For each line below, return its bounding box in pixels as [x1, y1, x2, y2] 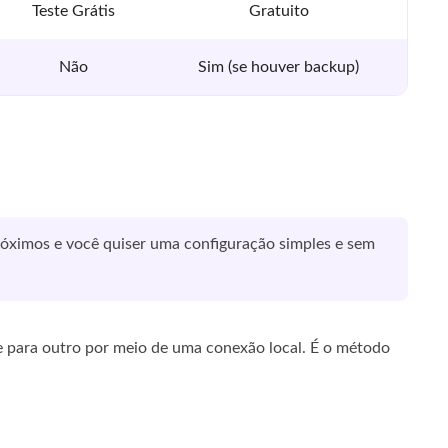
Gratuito [248, 3, 309, 19]
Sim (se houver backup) [198, 59, 359, 75]
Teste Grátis [32, 3, 115, 19]
